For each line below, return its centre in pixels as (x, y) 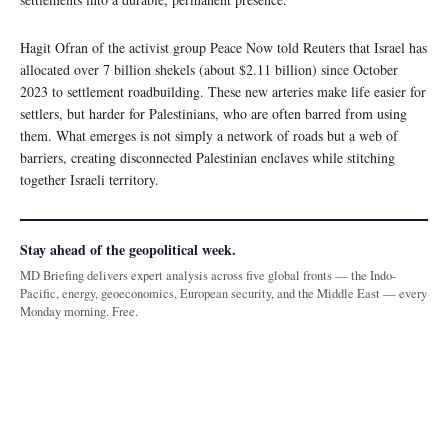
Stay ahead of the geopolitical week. (128, 249)
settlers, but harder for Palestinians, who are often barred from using (213, 113)
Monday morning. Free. (79, 311)
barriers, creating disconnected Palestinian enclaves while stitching (207, 157)
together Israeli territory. (89, 179)
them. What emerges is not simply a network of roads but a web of (209, 135)
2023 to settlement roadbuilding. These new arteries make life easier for (223, 91)
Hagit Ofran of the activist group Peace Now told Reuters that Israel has (223, 47)
